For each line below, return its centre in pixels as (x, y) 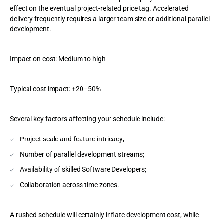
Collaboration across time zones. (69, 185)
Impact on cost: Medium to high (58, 59)
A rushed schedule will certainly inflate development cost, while (104, 215)
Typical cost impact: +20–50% (55, 89)
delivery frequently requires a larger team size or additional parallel (110, 19)
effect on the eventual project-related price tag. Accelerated (99, 8)
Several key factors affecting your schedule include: (87, 119)
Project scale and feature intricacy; (72, 139)
